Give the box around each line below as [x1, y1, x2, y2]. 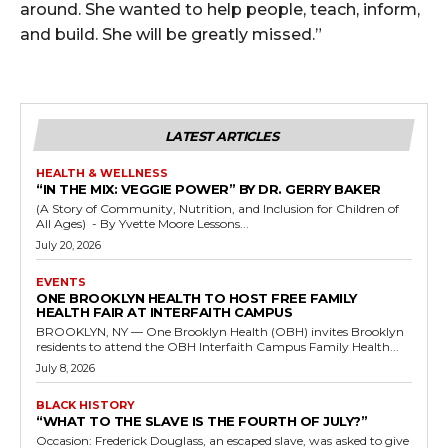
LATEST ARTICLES [164, 128, 279, 145]
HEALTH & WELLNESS [36, 166, 168, 181]
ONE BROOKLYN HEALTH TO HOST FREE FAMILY [36, 290, 357, 307]
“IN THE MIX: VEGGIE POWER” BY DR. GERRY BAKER [36, 181, 381, 198]
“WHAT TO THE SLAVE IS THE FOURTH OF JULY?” [36, 413, 367, 430]
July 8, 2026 [36, 361, 95, 376]
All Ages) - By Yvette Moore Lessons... [197, 216, 249, 232]
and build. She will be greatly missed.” [20, 25, 322, 45]
